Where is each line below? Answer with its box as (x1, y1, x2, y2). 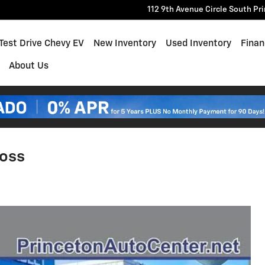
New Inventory (93, 39, 156, 49)
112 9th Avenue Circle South (147, 5, 251, 14)
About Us (8, 62, 49, 71)
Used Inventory (165, 39, 231, 49)
